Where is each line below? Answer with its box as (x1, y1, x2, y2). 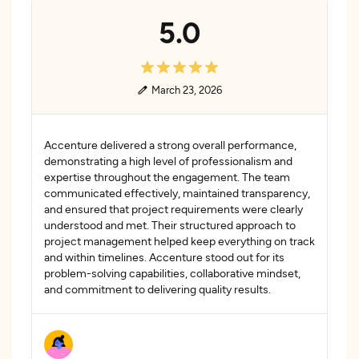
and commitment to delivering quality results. (44, 282, 271, 296)
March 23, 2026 (151, 83, 222, 96)
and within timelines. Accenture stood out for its (44, 250, 284, 264)
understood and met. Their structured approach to (44, 218, 296, 232)
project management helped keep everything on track (44, 234, 315, 248)
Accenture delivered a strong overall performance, (44, 138, 296, 151)
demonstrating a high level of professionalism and (44, 154, 292, 167)
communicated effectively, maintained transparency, (44, 186, 310, 200)
